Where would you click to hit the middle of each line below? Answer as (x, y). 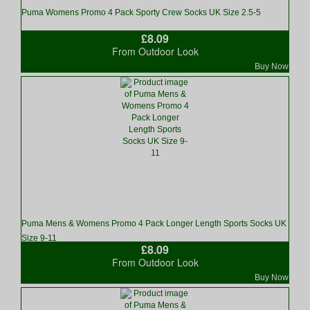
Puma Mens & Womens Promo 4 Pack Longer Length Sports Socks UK (154, 224)
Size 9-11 (39, 238)
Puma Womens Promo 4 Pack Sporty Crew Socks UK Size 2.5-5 (141, 13)
